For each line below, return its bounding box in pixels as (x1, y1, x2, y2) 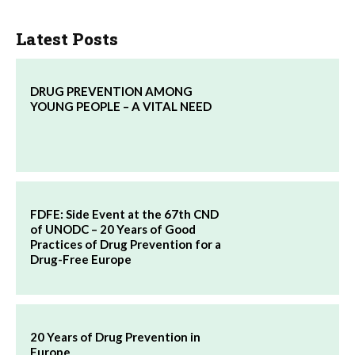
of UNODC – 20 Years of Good (30, 222, 196, 237)
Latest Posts (16, 28, 118, 51)
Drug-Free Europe (30, 252, 132, 267)
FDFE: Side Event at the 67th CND (30, 207, 219, 222)
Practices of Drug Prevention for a (30, 237, 221, 252)
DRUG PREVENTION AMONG (30, 84, 193, 99)
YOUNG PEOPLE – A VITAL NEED (30, 99, 212, 114)
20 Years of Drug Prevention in (30, 330, 200, 345)
